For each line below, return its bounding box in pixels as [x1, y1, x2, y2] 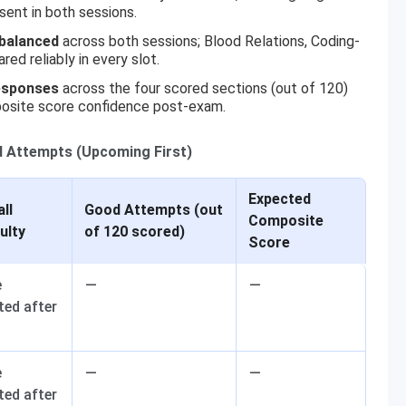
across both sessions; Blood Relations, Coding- [59, 33, 360, 50]
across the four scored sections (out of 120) [59, 80, 348, 97]
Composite [248, 212, 324, 229]
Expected [248, 190, 311, 208]
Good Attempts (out [84, 201, 223, 218]
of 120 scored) [84, 223, 185, 240]
